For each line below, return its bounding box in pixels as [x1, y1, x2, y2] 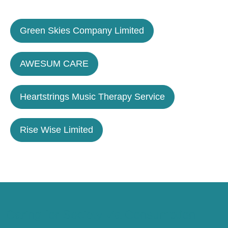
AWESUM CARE [20, 59, 89, 69]
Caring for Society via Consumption [6, 208, 195, 221]
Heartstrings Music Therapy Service [20, 92, 165, 102]
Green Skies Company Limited [20, 25, 144, 36]
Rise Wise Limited [20, 125, 93, 135]
